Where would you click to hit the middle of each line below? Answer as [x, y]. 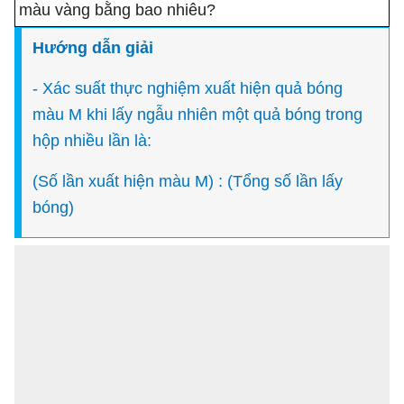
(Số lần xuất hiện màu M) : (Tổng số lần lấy [188, 181]
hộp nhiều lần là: [92, 141]
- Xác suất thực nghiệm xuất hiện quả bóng [188, 88]
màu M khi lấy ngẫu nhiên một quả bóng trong [197, 115]
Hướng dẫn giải [93, 48]
